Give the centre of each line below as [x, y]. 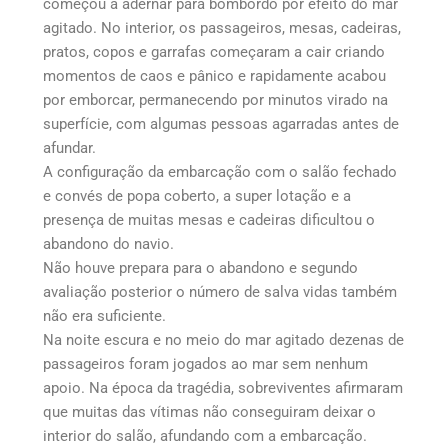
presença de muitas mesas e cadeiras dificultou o [208, 219]
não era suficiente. [104, 315]
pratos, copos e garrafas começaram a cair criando [213, 51]
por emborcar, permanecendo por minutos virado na [215, 99]
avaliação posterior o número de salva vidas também [219, 291]
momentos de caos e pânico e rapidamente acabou [214, 75]
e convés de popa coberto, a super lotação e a [196, 195]
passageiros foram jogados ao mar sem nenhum [205, 363]
